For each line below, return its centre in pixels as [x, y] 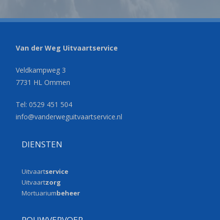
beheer [68, 193]
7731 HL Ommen [43, 82]
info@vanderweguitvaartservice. [67, 117]
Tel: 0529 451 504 [44, 104]
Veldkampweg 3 [41, 70]
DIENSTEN [42, 144]
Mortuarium [39, 193]
